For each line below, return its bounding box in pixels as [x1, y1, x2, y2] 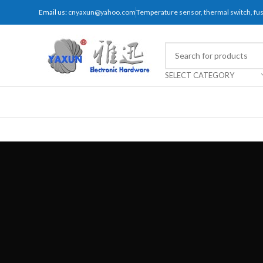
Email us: [39, 8, 67, 16]
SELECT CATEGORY [165, 70, 234, 80]
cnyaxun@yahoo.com [67, 8, 136, 16]
